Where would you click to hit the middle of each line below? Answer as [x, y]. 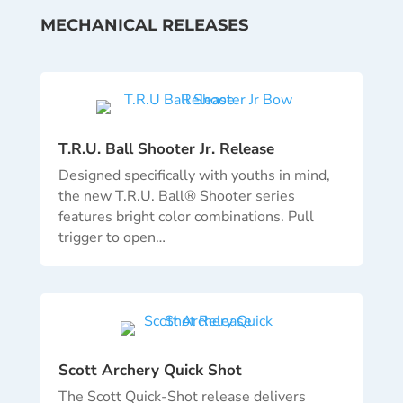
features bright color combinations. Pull [186, 217]
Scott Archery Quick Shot [150, 371]
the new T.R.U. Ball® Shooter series [176, 197]
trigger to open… [112, 238]
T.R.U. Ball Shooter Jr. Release [166, 149]
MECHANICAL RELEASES [144, 26]
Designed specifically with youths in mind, [194, 176]
